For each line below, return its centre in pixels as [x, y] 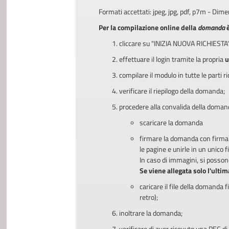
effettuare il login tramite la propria [172, 59]
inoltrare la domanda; [151, 213]
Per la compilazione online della [148, 27]
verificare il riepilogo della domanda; [172, 90]
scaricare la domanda [171, 122]
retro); [148, 197]
